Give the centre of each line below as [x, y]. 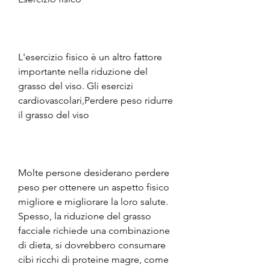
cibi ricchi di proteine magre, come [93, 260]
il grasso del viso [54, 115]
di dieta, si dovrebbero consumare [92, 245]
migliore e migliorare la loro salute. [93, 202]
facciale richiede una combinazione [94, 231]
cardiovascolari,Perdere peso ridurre [96, 101]
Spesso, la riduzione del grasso [85, 216]
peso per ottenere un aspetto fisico [94, 187]
